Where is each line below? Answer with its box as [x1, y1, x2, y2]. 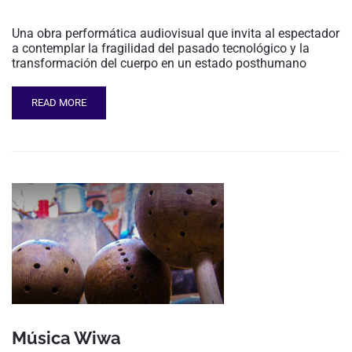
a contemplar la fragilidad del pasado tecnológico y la [12, 40, 310, 56]
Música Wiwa [12, 328, 121, 349]
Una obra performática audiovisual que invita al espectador [12, 25, 339, 41]
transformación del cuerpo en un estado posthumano [12, 55, 306, 71]
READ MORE [31, 96, 86, 108]
